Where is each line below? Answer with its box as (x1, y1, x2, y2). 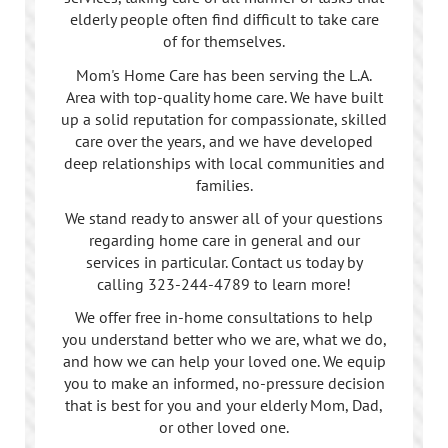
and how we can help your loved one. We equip (62, 350, 386, 371)
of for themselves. (163, 31, 285, 52)
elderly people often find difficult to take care (69, 9, 379, 30)
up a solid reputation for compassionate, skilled (61, 108, 387, 129)
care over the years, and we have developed (75, 130, 373, 151)
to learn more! (254, 273, 351, 294)
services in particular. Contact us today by (85, 251, 363, 272)
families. (195, 174, 253, 195)
